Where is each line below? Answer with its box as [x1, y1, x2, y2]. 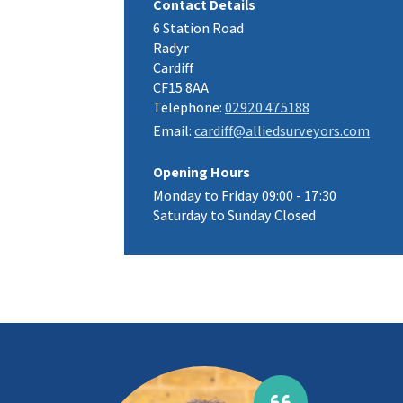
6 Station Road [153, 19, 244, 38]
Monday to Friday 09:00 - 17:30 [153, 186, 336, 205]
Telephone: [153, 98, 225, 117]
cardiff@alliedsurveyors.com [194, 121, 370, 140]
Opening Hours [153, 163, 250, 182]
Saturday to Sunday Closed [153, 206, 316, 225]
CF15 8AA [153, 78, 209, 97]
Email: [153, 121, 194, 140]
